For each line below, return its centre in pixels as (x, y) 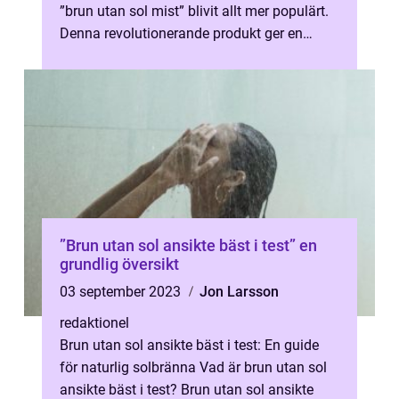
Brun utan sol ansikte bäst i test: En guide (189, 345)
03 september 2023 (122, 292)
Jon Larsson (239, 292)
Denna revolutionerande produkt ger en (181, 33)
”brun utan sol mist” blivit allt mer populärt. (194, 11)
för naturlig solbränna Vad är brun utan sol (193, 367)
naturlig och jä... (110, 56)
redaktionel (94, 323)
